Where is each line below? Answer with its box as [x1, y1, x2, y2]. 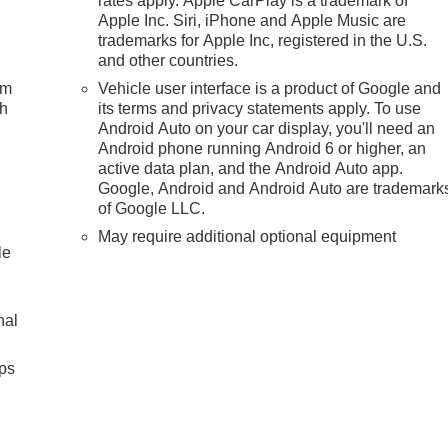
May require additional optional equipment [98, 227, 397, 245]
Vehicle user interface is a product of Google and [98, 79, 442, 97]
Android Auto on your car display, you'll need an [98, 119, 436, 137]
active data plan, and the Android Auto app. [98, 159, 404, 177]
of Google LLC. [98, 199, 206, 217]
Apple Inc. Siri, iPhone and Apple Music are [98, 11, 407, 29]
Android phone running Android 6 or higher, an [98, 139, 427, 157]
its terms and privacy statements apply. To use [98, 99, 422, 117]
